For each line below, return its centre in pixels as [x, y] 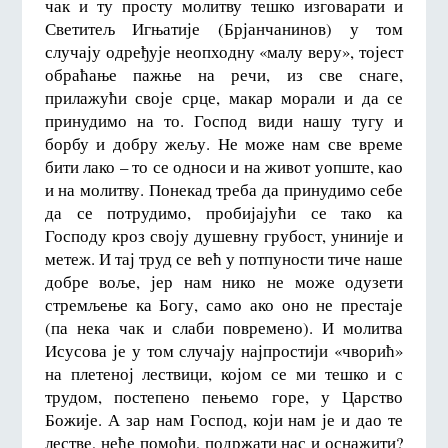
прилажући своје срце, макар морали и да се [224, 97]
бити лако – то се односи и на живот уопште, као [224, 166]
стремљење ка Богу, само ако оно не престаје [224, 304]
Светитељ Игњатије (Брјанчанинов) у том [224, 28]
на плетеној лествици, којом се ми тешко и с [224, 373]
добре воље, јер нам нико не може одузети [224, 281]
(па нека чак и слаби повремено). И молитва [224, 327]
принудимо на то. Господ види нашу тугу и [224, 120]
